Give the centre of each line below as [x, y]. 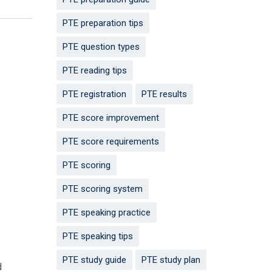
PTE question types [101, 47]
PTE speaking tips [97, 236]
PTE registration [94, 94]
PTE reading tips [94, 71]
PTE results [164, 94]
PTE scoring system [102, 189]
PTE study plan [171, 260]
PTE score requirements [110, 142]
